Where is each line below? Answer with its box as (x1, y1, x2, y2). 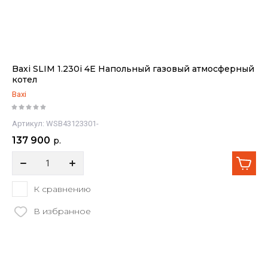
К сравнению (33, 183, 91, 194)
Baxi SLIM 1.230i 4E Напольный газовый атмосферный (12, 63, 254, 74)
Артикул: (12, 119, 44, 128)
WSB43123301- (44, 119, 99, 128)
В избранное (33, 206, 91, 217)
